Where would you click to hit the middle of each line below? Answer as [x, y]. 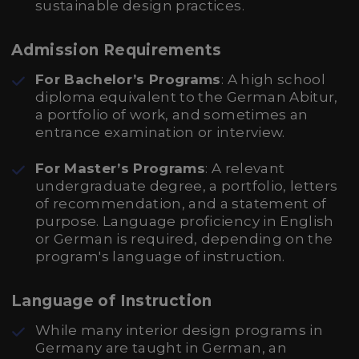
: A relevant [245, 168]
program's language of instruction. [160, 256]
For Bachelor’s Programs [128, 79]
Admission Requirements [117, 50]
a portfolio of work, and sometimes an [172, 115]
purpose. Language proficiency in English [185, 221]
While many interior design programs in [179, 330]
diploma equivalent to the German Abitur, [187, 97]
